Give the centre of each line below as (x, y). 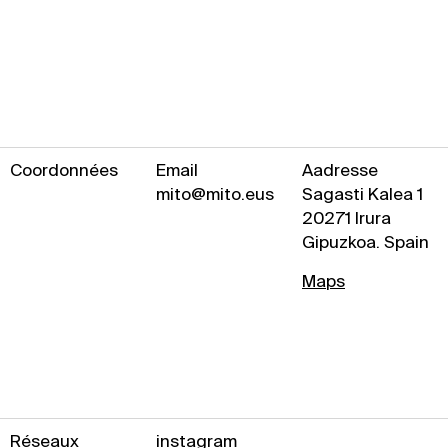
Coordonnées (64, 170)
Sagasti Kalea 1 (362, 194)
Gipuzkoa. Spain (365, 242)
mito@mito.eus (215, 194)
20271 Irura (346, 218)
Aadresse (340, 170)
